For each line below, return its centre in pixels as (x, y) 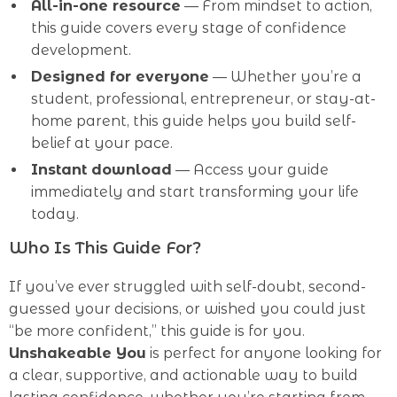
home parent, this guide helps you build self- (194, 121)
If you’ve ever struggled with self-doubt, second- (187, 287)
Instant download (101, 170)
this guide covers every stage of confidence (189, 28)
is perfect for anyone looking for (264, 353)
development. (81, 50)
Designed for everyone (120, 77)
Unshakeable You (78, 353)
